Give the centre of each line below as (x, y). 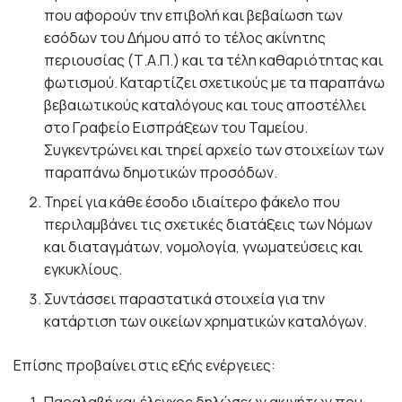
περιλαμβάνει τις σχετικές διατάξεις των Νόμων (209, 224)
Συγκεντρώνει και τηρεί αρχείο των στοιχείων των (214, 149)
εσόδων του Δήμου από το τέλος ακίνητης (185, 37)
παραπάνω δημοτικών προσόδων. (161, 172)
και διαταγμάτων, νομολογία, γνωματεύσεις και (204, 246)
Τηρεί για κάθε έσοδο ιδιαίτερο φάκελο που (192, 201)
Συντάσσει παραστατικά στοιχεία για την (185, 298)
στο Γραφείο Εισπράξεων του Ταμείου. (176, 127)
